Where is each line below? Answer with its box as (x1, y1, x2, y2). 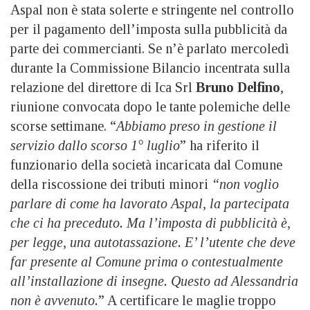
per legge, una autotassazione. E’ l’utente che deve (10, 235, 295, 250)
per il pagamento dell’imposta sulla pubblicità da (10, 21, 287, 37)
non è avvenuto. (10, 293, 98, 308)
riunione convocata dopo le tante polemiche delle (10, 99, 290, 114)
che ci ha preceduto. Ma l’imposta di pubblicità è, (10, 215, 291, 230)
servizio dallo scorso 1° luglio (10, 138, 180, 153)
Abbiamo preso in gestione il (116, 118, 277, 134)
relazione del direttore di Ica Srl (10, 80, 192, 95)
